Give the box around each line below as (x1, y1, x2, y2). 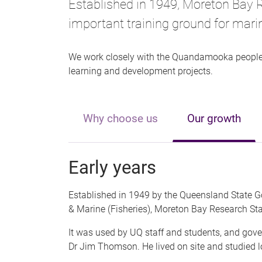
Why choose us (83, 111, 158, 125)
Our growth (187, 111, 241, 125)
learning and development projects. (68, 65, 213, 77)
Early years (68, 156, 156, 178)
